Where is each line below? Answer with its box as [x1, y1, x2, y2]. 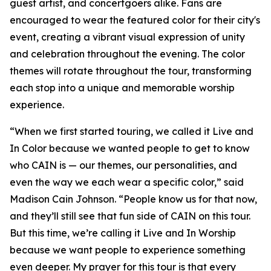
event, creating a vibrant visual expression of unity [10, 31, 245, 44]
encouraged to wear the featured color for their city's [10, 14, 260, 27]
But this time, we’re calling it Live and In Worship [10, 227, 236, 240]
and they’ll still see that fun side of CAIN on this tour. [10, 210, 250, 223]
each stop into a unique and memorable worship [10, 82, 235, 94]
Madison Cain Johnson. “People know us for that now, [10, 193, 257, 206]
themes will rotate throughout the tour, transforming [10, 65, 252, 77]
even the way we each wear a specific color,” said [10, 176, 244, 189]
